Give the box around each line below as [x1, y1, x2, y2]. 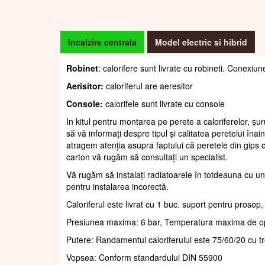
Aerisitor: [66, 79, 104, 92]
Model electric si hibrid [155, 35, 247, 48]
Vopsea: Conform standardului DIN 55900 [66, 251, 222, 263]
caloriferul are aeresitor [104, 79, 193, 92]
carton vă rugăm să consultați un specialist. [66, 150, 228, 163]
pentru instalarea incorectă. [66, 180, 169, 192]
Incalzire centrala [68, 35, 137, 48]
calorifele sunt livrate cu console [103, 97, 225, 109]
